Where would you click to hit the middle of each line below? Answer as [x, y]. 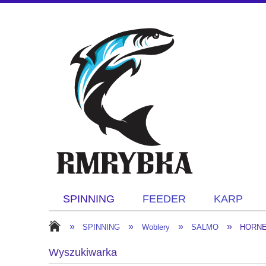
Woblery [156, 227]
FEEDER [164, 199]
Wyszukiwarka [83, 252]
